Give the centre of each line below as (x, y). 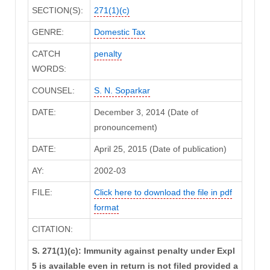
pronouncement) (125, 127)
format (106, 208)
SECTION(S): (57, 11)
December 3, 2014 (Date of (146, 112)
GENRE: (48, 32)
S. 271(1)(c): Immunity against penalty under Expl (133, 251)
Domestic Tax (119, 32)
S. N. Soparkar (122, 91)
